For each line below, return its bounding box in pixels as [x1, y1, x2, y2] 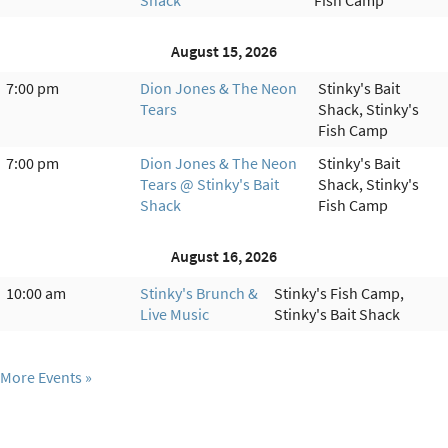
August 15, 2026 [171, 40, 277, 61]
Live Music [140, 303, 209, 324]
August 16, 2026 [171, 245, 277, 266]
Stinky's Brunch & [140, 282, 258, 303]
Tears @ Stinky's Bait [140, 173, 279, 194]
